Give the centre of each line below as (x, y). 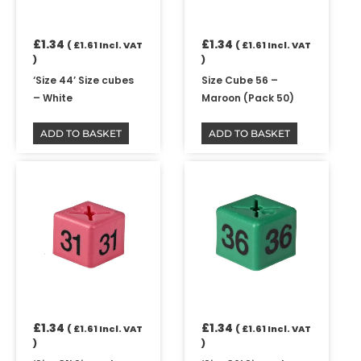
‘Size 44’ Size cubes (84, 81)
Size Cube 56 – (240, 81)
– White (53, 98)
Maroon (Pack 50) (248, 98)
